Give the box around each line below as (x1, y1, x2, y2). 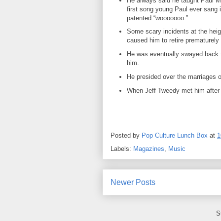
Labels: (110, 145, 133, 152)
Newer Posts (110, 178, 155, 186)
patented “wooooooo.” (126, 14, 188, 22)
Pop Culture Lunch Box (142, 131, 208, 139)
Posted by (110, 131, 142, 139)
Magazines (133, 145, 164, 152)
